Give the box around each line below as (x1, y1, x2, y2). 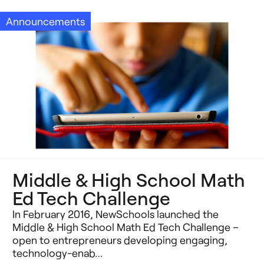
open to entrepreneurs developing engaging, (12, 233, 227, 247)
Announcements (6, 15, 85, 28)
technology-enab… (12, 246, 103, 260)
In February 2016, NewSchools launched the (12, 207, 219, 221)
